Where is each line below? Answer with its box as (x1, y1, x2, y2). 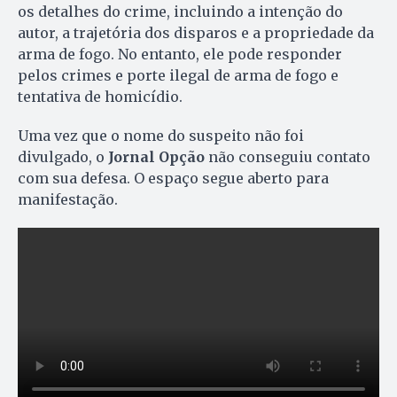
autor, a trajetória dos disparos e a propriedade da (18, 23, 374, 42)
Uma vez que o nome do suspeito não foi (18, 126, 304, 144)
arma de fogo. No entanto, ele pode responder (18, 44, 342, 63)
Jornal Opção (108, 147, 205, 166)
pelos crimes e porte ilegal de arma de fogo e (18, 66, 339, 84)
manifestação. (18, 190, 118, 208)
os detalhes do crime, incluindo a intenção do (18, 2, 343, 20)
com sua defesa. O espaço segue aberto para (18, 168, 329, 187)
